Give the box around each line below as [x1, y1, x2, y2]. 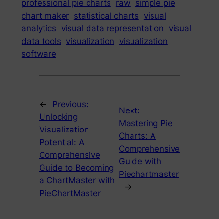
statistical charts [73, 10, 139, 21]
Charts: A [119, 131, 156, 141]
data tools [21, 36, 61, 46]
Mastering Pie [119, 118, 173, 129]
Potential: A [39, 137, 85, 148]
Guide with [119, 156, 162, 167]
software [21, 48, 56, 59]
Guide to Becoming [39, 163, 114, 173]
